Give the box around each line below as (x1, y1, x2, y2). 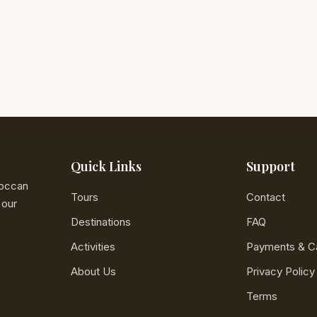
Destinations (71, 215, 131, 229)
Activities (71, 240, 115, 253)
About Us (71, 265, 116, 278)
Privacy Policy (246, 265, 315, 278)
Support (246, 158, 295, 175)
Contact (246, 190, 285, 204)
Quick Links (71, 158, 142, 175)
